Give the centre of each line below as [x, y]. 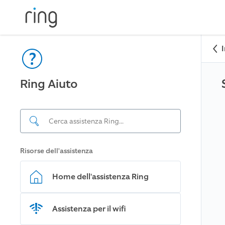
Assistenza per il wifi [89, 209]
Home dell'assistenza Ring [100, 177]
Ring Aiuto [49, 84]
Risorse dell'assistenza [57, 151]
